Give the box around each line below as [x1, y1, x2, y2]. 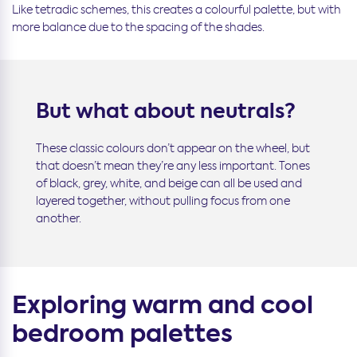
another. [36, 211, 81, 226]
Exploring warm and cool [12, 288, 313, 323]
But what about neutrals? [36, 97, 296, 126]
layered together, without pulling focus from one [36, 194, 290, 209]
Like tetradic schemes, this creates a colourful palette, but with [12, 2, 341, 18]
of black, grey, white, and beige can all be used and [36, 176, 302, 191]
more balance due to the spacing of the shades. [12, 20, 265, 35]
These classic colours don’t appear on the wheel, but [36, 141, 310, 156]
